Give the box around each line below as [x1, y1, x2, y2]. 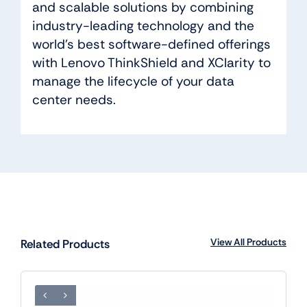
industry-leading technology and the [32, 17, 254, 35]
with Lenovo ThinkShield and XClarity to [32, 54, 271, 72]
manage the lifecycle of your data [32, 73, 234, 90]
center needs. [32, 91, 116, 109]
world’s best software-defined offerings [32, 36, 271, 53]
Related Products [20, 236, 110, 251]
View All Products [210, 235, 287, 248]
